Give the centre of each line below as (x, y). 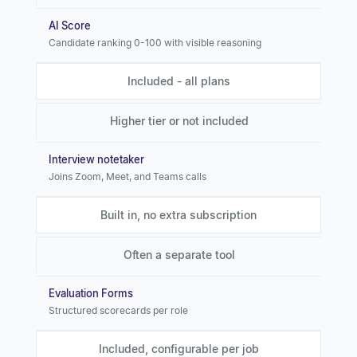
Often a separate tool (179, 255)
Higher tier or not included (179, 121)
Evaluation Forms (91, 294)
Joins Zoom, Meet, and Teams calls (127, 177)
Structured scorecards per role (118, 311)
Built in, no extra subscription (178, 215)
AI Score (70, 26)
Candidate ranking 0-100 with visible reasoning (155, 43)
